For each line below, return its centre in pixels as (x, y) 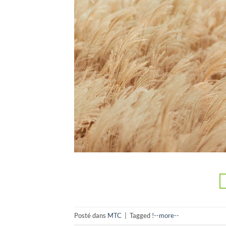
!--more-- (165, 216)
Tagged (141, 216)
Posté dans (91, 216)
